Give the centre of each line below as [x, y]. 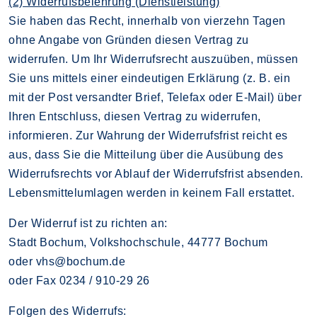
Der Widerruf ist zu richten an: [88, 223]
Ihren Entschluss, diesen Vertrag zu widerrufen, [135, 116]
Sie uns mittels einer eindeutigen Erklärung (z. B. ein [149, 78]
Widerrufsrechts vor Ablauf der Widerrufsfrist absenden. [156, 173]
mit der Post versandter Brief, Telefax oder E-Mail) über [155, 97]
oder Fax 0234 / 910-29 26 [79, 280]
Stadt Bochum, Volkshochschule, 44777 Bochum [138, 242]
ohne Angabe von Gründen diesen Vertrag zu [129, 40]
